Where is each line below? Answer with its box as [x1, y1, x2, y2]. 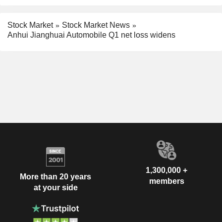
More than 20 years [20, 172, 91, 181]
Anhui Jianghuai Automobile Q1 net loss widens [7, 31, 175, 40]
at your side [33, 183, 78, 192]
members [149, 177, 184, 186]
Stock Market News [62, 20, 130, 29]
